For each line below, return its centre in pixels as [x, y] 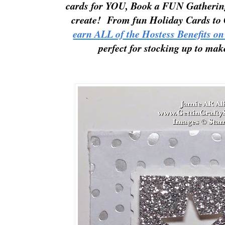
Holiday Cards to [185, 20]
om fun [132, 20]
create [84, 20]
